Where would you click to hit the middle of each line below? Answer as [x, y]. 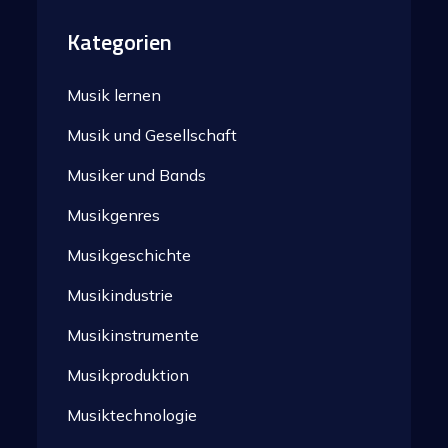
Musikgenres [114, 214]
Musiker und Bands [137, 174]
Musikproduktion [128, 374]
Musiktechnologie [132, 414]
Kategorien [120, 41]
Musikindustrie [120, 294]
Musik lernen [114, 94]
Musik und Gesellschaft [152, 134]
